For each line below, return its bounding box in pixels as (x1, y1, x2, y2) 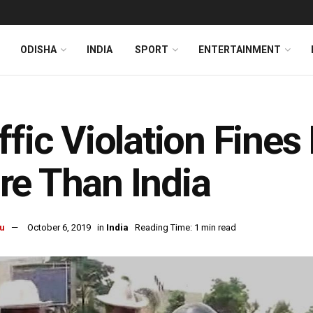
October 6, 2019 (27, 222, 91, 233)
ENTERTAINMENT (198, 44, 281, 55)
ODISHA (20, 44, 57, 55)
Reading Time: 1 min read (135, 222, 236, 233)
